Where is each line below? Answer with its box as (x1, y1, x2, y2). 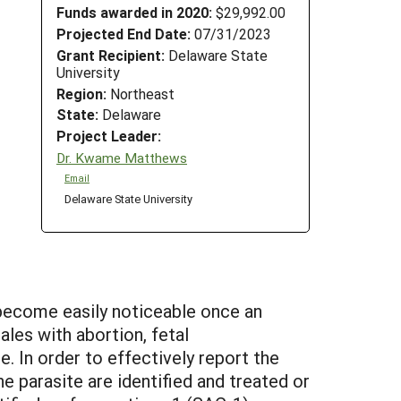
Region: (56, 83, 107, 103)
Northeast (107, 83, 175, 103)
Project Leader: (56, 126, 161, 146)
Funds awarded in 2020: (56, 3, 212, 22)
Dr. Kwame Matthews (56, 148, 187, 166)
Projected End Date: (56, 23, 191, 43)
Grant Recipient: (56, 45, 165, 64)
